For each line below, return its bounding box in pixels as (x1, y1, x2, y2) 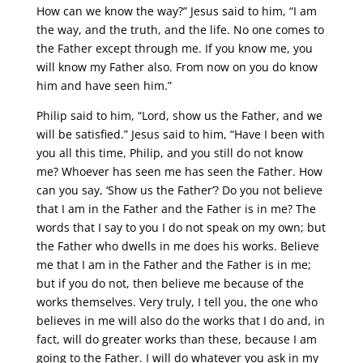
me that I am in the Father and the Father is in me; (36, 257, 311, 273)
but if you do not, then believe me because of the (36, 275, 304, 292)
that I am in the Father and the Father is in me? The (36, 201, 316, 217)
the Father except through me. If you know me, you (36, 41, 313, 57)
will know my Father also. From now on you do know (36, 59, 318, 75)
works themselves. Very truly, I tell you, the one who (36, 294, 318, 310)
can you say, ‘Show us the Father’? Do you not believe (36, 182, 322, 199)
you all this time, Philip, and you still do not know (36, 145, 303, 161)
